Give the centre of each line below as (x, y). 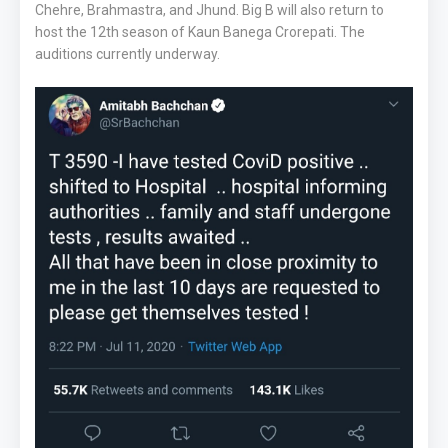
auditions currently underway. (127, 54)
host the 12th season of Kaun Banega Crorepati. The (200, 32)
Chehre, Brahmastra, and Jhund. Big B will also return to (209, 10)
